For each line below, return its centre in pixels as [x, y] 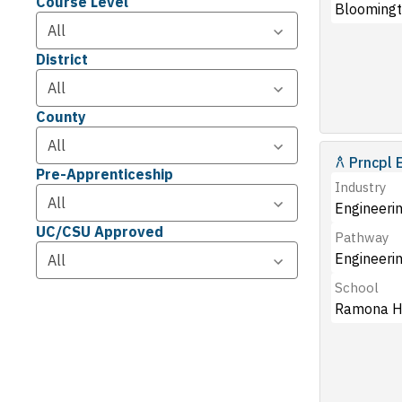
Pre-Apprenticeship [105, 174]
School [357, 288]
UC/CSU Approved [100, 232]
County [61, 117]
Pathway [362, 237]
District [62, 59]
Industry [360, 187]
